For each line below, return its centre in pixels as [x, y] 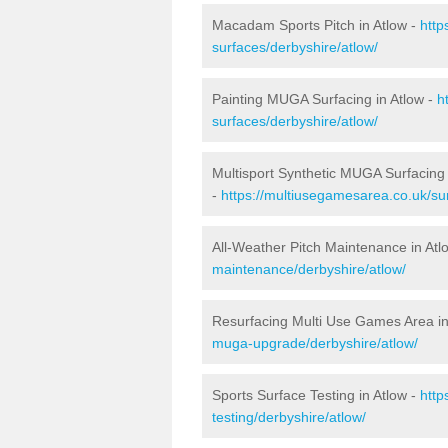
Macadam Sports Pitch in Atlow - [316, 24]
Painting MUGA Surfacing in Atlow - [324, 98]
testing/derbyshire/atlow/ [289, 416]
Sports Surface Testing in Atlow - [316, 394]
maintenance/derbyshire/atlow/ [309, 268]
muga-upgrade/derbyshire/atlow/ [315, 342]
